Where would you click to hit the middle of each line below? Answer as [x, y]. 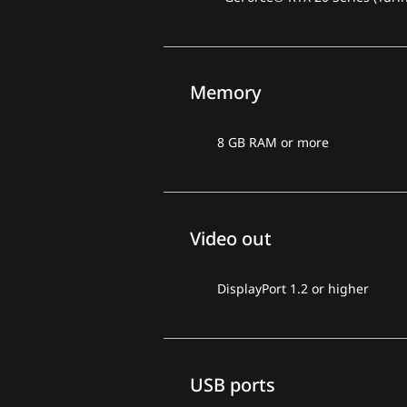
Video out [231, 238]
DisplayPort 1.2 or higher [293, 288]
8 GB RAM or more [273, 143]
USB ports [233, 384]
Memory [226, 93]
